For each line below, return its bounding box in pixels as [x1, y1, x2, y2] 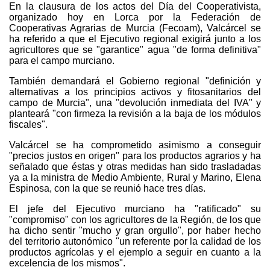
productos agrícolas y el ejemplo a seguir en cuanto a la [9, 246, 261, 257]
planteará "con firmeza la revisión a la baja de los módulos [9, 108, 261, 119]
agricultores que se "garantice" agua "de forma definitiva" [9, 44, 261, 55]
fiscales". [9, 119, 48, 130]
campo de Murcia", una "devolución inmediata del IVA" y [9, 97, 261, 108]
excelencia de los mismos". [9, 257, 125, 268]
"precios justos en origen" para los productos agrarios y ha [9, 150, 261, 161]
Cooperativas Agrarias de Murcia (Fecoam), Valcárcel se [9, 22, 261, 33]
